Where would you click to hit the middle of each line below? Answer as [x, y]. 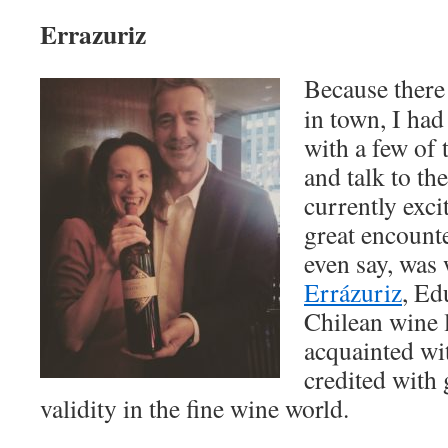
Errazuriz [93, 34]
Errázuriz [353, 292]
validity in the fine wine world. [194, 408]
